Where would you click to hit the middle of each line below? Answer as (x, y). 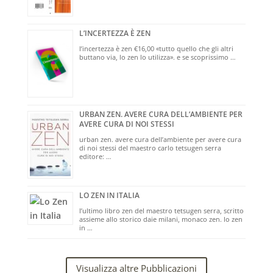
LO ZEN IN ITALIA (109, 195)
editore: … (95, 156)
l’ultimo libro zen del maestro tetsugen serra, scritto (161, 210)
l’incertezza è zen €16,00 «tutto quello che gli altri (156, 49)
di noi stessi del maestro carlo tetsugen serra (152, 147)
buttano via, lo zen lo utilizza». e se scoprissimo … (157, 57)
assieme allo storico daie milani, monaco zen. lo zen (161, 219)
